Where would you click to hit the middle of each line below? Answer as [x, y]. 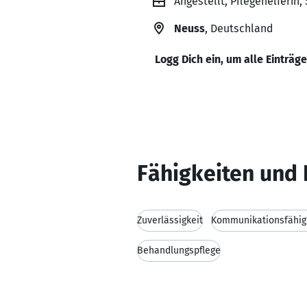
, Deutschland [239, 28]
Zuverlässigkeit [170, 220]
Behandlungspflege [179, 250]
